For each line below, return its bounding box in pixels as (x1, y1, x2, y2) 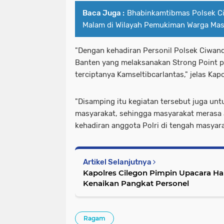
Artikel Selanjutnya (83, 157, 153, 166)
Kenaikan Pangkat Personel (83, 178, 189, 188)
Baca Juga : (82, 8, 124, 17)
